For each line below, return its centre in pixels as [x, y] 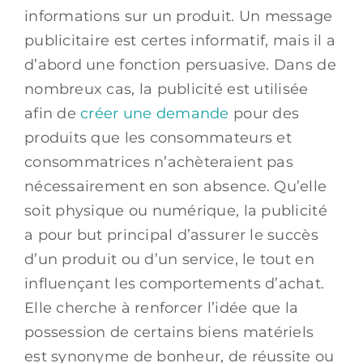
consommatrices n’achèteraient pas [159, 162]
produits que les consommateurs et [158, 137]
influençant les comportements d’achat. [175, 283]
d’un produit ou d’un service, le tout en [169, 259]
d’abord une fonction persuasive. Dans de [180, 64]
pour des [264, 113]
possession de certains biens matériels [169, 332]
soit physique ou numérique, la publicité [176, 210]
